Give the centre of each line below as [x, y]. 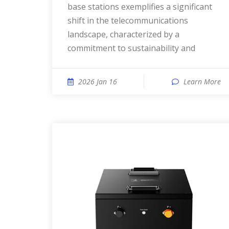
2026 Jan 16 [98, 82]
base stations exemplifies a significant [140, 7]
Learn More [202, 82]
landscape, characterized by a [123, 34]
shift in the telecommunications [128, 20]
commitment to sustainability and [131, 48]
